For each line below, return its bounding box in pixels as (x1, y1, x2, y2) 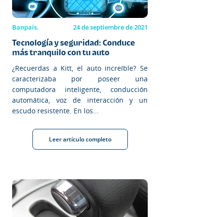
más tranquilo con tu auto (12, 47, 109, 57)
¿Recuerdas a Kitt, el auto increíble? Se (12, 63, 148, 73)
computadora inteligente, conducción (12, 84, 148, 94)
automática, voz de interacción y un (12, 95, 148, 105)
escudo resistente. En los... (12, 106, 99, 115)
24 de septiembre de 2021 (73, 22, 148, 31)
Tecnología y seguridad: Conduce (12, 37, 135, 47)
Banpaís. (12, 22, 39, 31)
